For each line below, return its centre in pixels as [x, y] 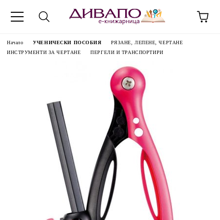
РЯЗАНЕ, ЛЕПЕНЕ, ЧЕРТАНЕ [147, 42]
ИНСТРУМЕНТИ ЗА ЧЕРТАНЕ [44, 52]
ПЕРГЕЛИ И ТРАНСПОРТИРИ [127, 52]
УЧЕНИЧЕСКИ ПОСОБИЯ [67, 42]
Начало [15, 42]
